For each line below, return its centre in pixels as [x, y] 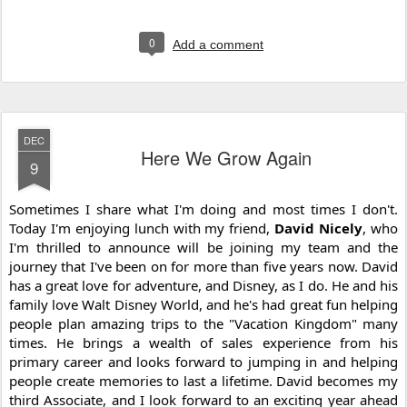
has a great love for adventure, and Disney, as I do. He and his [203, 286]
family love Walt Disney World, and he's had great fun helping [203, 305]
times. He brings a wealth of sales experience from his [203, 343]
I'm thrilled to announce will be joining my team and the [203, 248]
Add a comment [218, 45]
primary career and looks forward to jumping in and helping [203, 362]
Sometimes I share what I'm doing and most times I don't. [203, 209]
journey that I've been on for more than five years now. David [203, 267]
